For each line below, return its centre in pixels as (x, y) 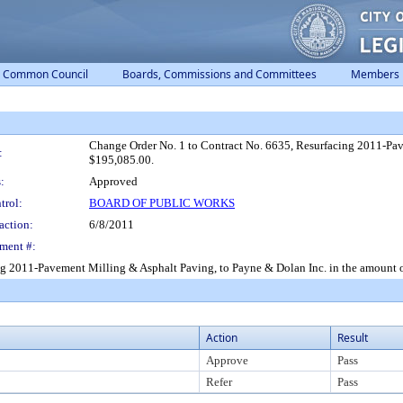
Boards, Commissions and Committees (219, 74)
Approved (113, 181)
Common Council (45, 74)
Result (353, 338)
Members (375, 74)
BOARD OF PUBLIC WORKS (162, 203)
